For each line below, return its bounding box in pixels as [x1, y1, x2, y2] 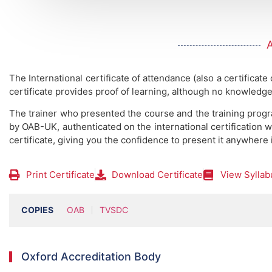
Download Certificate [112, 168, 203, 180]
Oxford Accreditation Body [21, 250, 161, 263]
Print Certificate [25, 168, 95, 180]
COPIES [21, 205, 53, 216]
